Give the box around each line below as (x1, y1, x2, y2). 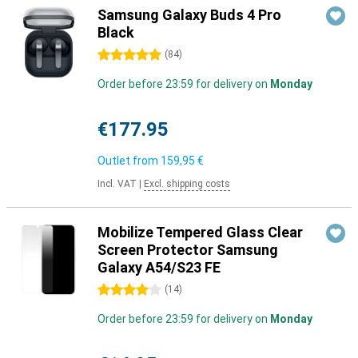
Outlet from (97, 154, 161, 167)
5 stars (97, 49, 134, 62)
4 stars (97, 284, 134, 296)
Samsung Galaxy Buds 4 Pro (97, 6, 281, 23)
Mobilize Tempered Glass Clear (97, 224, 303, 241)
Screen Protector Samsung (97, 241, 278, 258)
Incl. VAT (97, 178, 137, 189)
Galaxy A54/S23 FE (97, 259, 221, 276)
